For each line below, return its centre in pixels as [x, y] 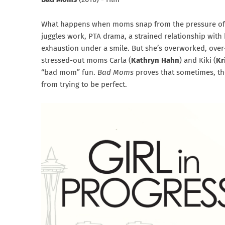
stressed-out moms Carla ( [86, 61]
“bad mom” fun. [69, 73]
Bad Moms [117, 73]
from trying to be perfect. [84, 85]
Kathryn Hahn [155, 61]
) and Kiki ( [198, 61]
